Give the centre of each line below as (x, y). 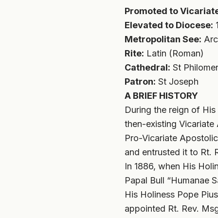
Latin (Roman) (174, 53)
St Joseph (177, 82)
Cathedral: (147, 67)
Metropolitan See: (163, 39)
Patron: (140, 82)
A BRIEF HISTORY (161, 96)
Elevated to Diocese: (169, 25)
